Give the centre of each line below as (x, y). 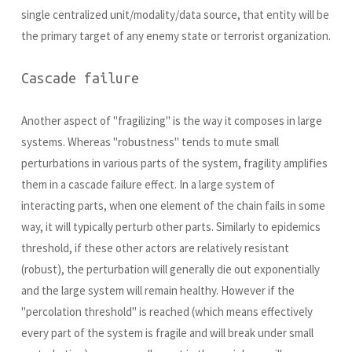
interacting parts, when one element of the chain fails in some (173, 206)
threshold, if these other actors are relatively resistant (155, 248)
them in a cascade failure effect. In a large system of (148, 185)
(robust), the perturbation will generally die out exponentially (170, 269)
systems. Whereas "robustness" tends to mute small (150, 142)
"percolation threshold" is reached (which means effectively (167, 312)
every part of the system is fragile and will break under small (167, 333)
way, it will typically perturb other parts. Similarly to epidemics (171, 227)
